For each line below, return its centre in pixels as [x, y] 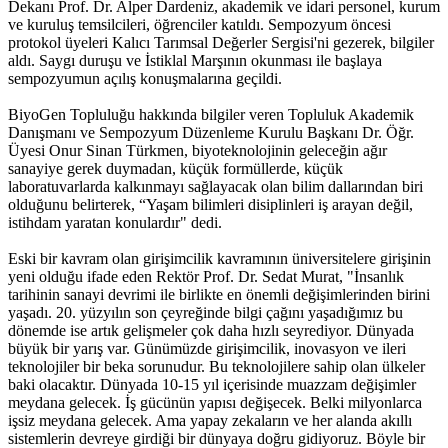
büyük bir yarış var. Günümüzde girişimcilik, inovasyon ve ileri [207, 349]
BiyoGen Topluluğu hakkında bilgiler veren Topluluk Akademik [211, 115]
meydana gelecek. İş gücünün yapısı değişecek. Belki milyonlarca [215, 403]
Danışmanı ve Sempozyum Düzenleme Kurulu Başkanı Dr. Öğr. [211, 133]
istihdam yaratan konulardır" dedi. [115, 223]
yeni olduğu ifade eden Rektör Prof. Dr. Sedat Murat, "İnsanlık [206, 277]
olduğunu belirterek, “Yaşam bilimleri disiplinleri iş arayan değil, [210, 205]
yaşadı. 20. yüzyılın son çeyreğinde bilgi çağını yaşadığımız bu [205, 313]
